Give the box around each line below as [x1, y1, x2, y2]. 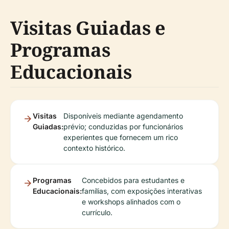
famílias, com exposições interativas [82, 187, 202, 196]
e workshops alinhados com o [82, 197, 180, 207]
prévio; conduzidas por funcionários [63, 122, 183, 131]
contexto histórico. [63, 144, 125, 153]
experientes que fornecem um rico [63, 133, 178, 142]
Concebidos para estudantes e [82, 176, 185, 185]
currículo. [82, 208, 112, 217]
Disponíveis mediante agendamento [63, 111, 183, 121]
